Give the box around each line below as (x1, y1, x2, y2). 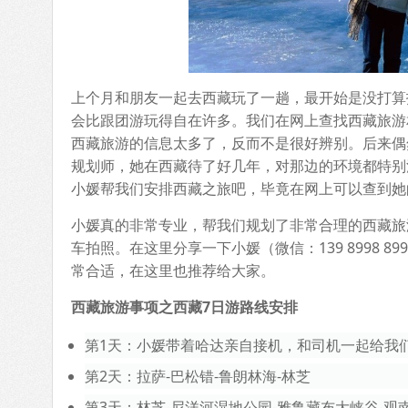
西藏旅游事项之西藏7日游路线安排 (71, 297, 298, 317)
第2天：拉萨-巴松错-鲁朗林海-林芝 (85, 366, 311, 386)
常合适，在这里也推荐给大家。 (71, 260, 275, 280)
